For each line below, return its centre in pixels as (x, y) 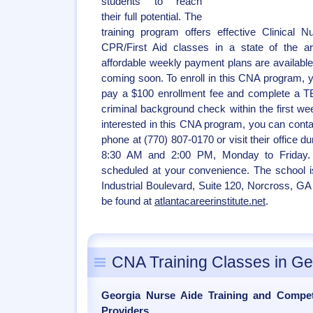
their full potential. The (152, 17)
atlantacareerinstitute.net (210, 201)
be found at (128, 201)
